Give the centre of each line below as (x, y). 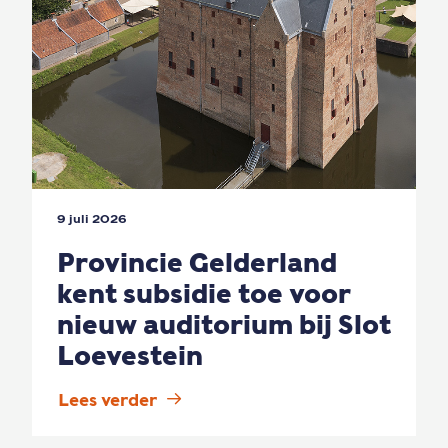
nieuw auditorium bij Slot (224, 324)
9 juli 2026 (92, 218)
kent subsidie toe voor (204, 293)
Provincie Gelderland (197, 262)
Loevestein (130, 355)
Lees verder (107, 400)
